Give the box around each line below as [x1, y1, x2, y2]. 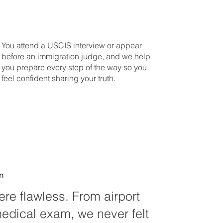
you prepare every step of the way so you [1, 62, 147, 73]
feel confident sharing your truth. [1, 73, 115, 84]
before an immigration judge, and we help [1, 51, 150, 62]
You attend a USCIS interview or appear [1, 40, 142, 51]
